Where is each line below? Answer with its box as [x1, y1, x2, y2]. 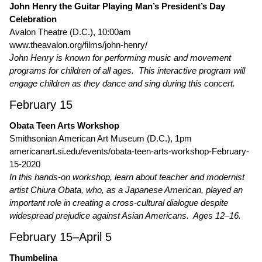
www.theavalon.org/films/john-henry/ [9, 40, 147, 50]
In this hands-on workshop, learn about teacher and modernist [9, 172, 244, 182]
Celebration [9, 14, 57, 24]
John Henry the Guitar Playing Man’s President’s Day [9, 1, 225, 11]
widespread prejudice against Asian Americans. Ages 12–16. [9, 211, 241, 220]
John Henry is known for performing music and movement [9, 53, 231, 63]
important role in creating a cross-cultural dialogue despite [9, 198, 228, 208]
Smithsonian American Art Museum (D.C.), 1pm [9, 133, 192, 143]
